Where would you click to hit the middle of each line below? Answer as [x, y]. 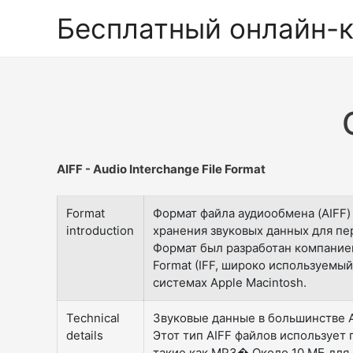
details [85, 335]
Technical [93, 318]
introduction [100, 230]
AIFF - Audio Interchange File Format [161, 169]
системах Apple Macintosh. [230, 282]
